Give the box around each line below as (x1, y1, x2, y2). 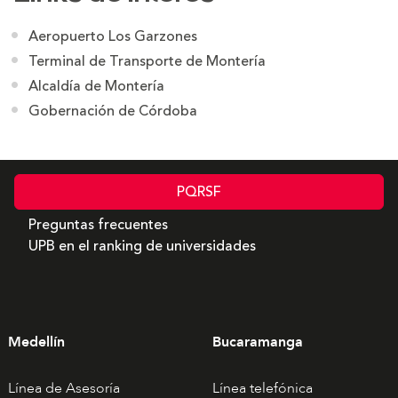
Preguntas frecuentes (28, 213, 168, 235)
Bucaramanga (211, 331, 303, 352)
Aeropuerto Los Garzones (28, 26, 197, 47)
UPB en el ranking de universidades (28, 235, 256, 257)
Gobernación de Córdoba (28, 100, 197, 122)
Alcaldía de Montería (28, 76, 164, 97)
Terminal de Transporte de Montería (28, 51, 266, 72)
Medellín (7, 331, 65, 352)
